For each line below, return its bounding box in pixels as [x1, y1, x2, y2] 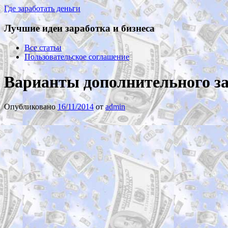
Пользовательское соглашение [24, 52, 129, 62]
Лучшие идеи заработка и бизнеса [4, 22, 155, 34]
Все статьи [24, 43, 62, 52]
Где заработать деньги [4, 4, 80, 13]
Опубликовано [4, 102, 58, 111]
